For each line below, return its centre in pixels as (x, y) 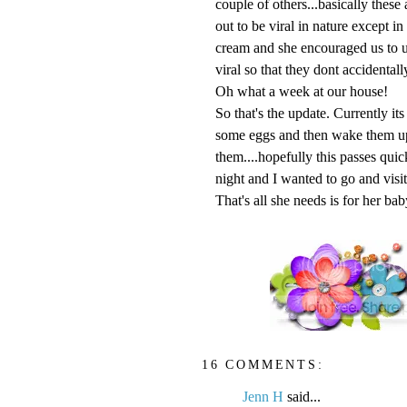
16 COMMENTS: (263, 364)
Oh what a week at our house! (302, 91)
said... (302, 397)
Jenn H (263, 397)
